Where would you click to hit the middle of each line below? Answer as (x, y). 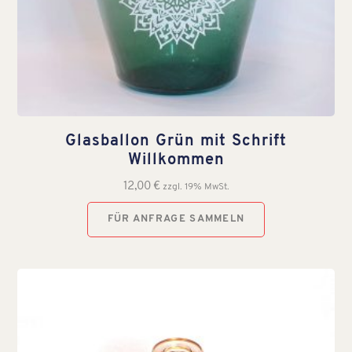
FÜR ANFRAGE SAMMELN (176, 218)
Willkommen (176, 160)
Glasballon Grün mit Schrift (176, 141)
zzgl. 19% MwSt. (196, 187)
